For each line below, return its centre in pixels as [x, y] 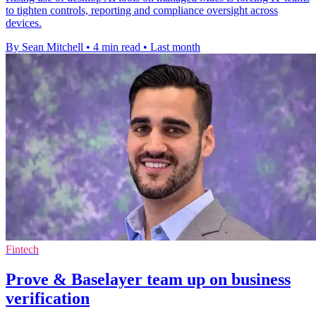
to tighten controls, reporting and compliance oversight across [142, 11]
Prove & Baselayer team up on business [148, 279]
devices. [24, 23]
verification [48, 298]
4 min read [117, 47]
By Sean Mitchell [44, 47]
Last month [175, 47]
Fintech [22, 250]
